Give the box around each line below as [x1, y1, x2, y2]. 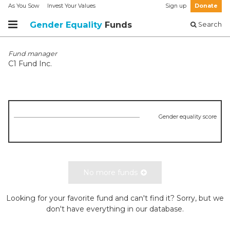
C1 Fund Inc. [8, 59, 52, 68]
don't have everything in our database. [46, 204, 184, 214]
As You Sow [8, 3, 39, 9]
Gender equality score [158, 113, 217, 120]
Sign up [165, 3, 186, 9]
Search [197, 20, 222, 28]
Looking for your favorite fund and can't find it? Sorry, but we [6, 194, 224, 203]
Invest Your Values [47, 3, 95, 9]
